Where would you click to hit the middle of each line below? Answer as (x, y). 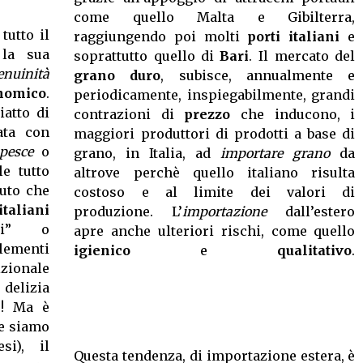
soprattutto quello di (147, 56)
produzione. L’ (128, 211)
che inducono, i (293, 114)
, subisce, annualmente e (258, 75)
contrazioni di (129, 114)
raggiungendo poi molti (161, 36)
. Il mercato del (302, 56)
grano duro (117, 75)
